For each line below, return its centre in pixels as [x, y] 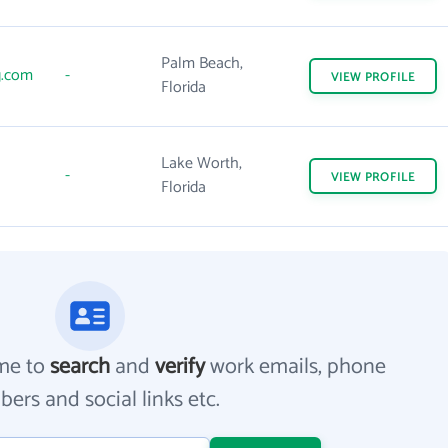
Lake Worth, [201, 163]
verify [180, 367]
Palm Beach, [202, 63]
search [80, 367]
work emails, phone [296, 367]
